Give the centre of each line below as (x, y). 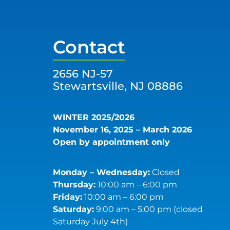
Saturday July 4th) (91, 222)
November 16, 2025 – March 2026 (129, 129)
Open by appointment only (112, 142)
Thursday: (74, 185)
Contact (89, 47)
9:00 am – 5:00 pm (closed (149, 209)
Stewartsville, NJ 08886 (118, 86)
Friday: (68, 197)
